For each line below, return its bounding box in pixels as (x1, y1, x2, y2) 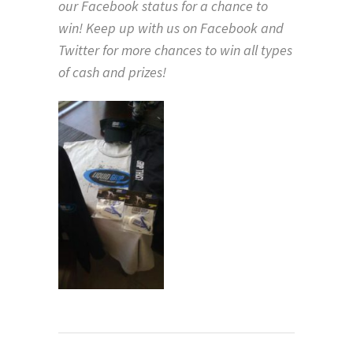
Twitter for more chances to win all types (58, 41, 292, 59)
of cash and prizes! (58, 63, 166, 81)
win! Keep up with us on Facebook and (58, 19, 284, 37)
